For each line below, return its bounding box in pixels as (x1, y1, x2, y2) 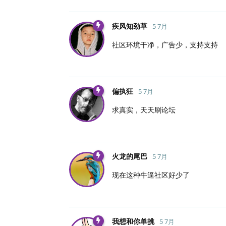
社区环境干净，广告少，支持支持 (112, 39, 218, 49)
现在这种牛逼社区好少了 (112, 169, 190, 180)
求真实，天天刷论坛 (112, 104, 176, 115)
